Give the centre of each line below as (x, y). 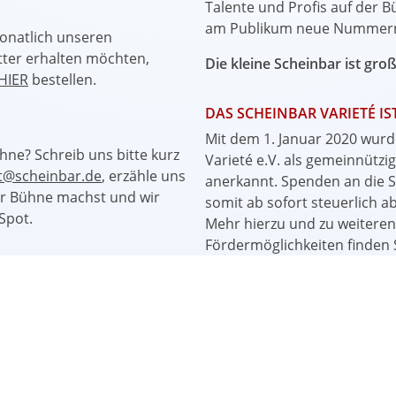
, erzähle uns (144, 175)
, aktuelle (121, 314)
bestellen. (66, 79)
